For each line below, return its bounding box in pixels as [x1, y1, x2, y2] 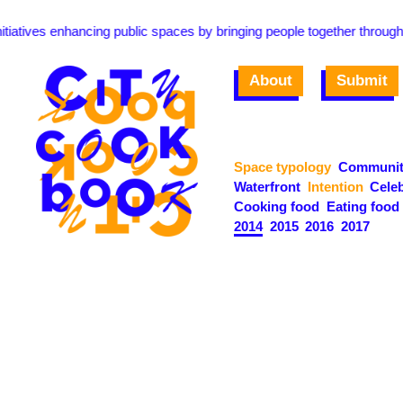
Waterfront [234, 179, 300, 194]
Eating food [326, 199, 399, 214]
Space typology [234, 159, 331, 175]
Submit [336, 72, 388, 89]
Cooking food [234, 199, 319, 214]
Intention [307, 179, 363, 194]
